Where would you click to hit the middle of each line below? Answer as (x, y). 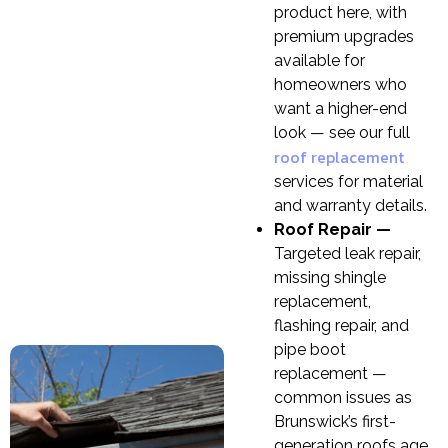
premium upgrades (344, 37)
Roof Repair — (332, 230)
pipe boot (310, 350)
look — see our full (342, 133)
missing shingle (330, 278)
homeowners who (340, 85)
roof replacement (339, 157)
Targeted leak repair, (347, 254)
